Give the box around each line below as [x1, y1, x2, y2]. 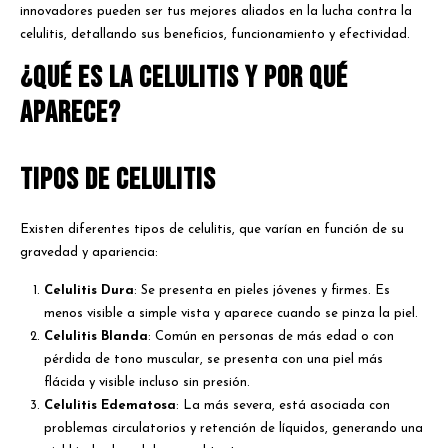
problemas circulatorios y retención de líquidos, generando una [44, 422, 424, 436]
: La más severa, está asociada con [176, 399, 391, 413]
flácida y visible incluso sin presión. [44, 376, 251, 390]
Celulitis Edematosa [44, 399, 177, 413]
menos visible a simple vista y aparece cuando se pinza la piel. [44, 307, 419, 321]
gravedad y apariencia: [20, 245, 158, 259]
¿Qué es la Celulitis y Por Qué [20, 59, 348, 96]
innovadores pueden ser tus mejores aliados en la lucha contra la [20, 4, 412, 18]
